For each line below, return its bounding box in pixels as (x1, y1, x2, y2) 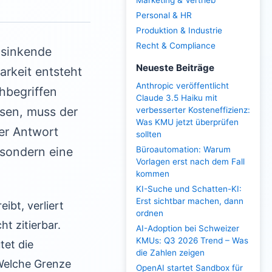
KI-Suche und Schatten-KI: (136, 184, 242, 194)
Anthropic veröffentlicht (136, 81, 229, 90)
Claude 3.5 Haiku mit (136, 93, 217, 103)
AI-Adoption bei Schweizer (136, 223, 239, 233)
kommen (136, 169, 169, 178)
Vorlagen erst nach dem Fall (136, 157, 245, 166)
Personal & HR (136, 10, 192, 20)
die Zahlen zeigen (136, 248, 205, 257)
